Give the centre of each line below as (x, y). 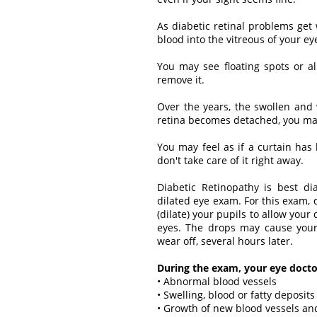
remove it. (181, 79)
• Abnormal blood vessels (217, 281)
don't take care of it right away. (230, 160)
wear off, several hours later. (225, 241)
